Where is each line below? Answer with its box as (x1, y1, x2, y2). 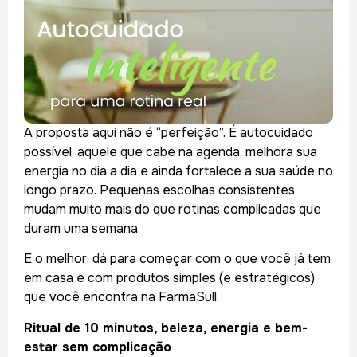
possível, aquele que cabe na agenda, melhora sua (24, 143, 317, 160)
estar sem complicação (24, 338, 171, 355)
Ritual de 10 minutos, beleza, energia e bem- (24, 319, 308, 336)
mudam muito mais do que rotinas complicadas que (24, 200, 321, 218)
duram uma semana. (24, 219, 140, 237)
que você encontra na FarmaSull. (24, 288, 219, 306)
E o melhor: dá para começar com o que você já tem (24, 250, 331, 268)
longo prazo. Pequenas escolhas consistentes (24, 181, 295, 198)
